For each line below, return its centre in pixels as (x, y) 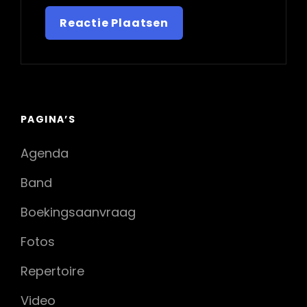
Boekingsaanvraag (78, 212)
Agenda (45, 153)
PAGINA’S (48, 120)
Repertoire (52, 271)
